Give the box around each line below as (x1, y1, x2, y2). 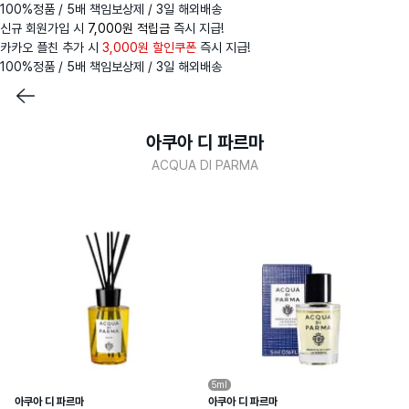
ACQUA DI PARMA (151, 158, 258, 173)
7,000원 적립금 (88, 21, 170, 36)
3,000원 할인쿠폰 (102, 40, 196, 55)
